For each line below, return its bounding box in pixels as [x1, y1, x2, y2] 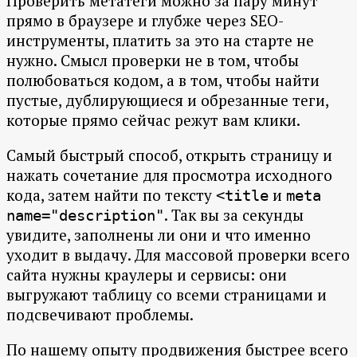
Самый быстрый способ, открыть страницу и [6, 145, 332, 166]
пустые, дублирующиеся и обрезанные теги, [6, 90, 328, 111]
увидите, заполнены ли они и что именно [6, 225, 311, 245]
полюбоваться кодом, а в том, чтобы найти [6, 70, 320, 91]
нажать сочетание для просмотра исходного [6, 165, 332, 186]
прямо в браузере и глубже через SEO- [6, 10, 284, 31]
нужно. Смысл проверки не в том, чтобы [6, 50, 299, 71]
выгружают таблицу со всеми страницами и [6, 284, 327, 305]
